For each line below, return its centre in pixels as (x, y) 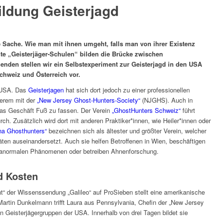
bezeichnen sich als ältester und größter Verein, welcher (127, 131)
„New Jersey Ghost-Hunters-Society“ (89, 100)
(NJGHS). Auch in (166, 100)
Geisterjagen (46, 90)
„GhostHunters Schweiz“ (145, 110)
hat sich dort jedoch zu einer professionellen (127, 90)
